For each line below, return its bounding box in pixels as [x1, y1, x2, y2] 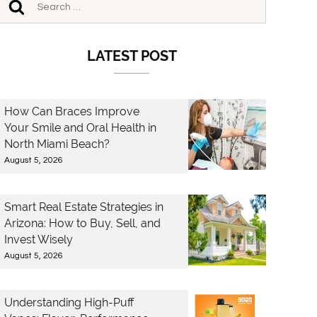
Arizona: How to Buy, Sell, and [4, 217, 161, 230]
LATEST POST [86, 47, 177, 64]
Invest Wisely [4, 233, 73, 246]
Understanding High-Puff [4, 296, 134, 309]
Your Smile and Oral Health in [4, 121, 156, 134]
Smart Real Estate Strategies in [4, 200, 163, 214]
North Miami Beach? [4, 137, 110, 151]
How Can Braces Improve [4, 105, 139, 118]
